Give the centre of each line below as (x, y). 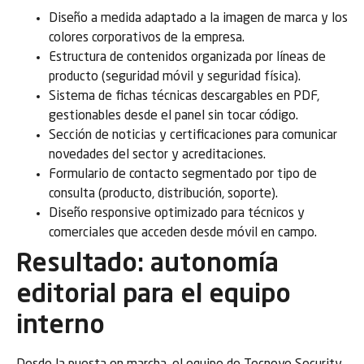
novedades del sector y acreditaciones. (157, 156)
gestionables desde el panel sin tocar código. (173, 117)
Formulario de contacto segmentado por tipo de (183, 175)
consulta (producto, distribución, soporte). (163, 195)
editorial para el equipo (154, 296)
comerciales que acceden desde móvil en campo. (183, 234)
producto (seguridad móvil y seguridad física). (175, 78)
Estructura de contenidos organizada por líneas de (187, 58)
